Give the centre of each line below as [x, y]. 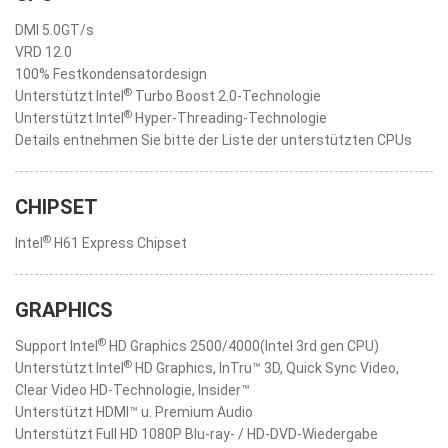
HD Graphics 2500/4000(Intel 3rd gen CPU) [242, 346]
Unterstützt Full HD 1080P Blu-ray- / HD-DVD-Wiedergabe [196, 434]
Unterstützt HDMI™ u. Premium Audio [134, 412]
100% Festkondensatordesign [111, 74]
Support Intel [56, 346]
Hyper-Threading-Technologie [229, 118]
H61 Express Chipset [119, 243]
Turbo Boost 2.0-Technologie [226, 96]
